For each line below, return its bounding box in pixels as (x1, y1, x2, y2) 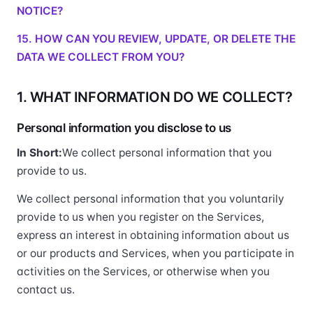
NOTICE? (17, 4, 63, 17)
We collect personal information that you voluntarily (17, 192, 284, 205)
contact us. (17, 283, 75, 296)
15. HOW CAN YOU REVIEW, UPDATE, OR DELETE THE (17, 32, 296, 45)
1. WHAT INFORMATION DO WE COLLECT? (17, 89, 293, 105)
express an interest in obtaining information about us (17, 228, 289, 242)
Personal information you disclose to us (17, 121, 232, 135)
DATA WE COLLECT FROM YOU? (17, 50, 184, 64)
